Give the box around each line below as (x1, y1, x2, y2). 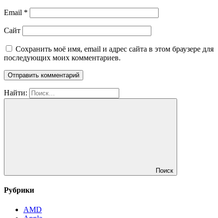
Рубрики (4, 186, 34, 195)
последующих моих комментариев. (4, 54, 121, 62)
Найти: (4, 89, 27, 97)
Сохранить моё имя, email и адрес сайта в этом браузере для (16, 45, 214, 54)
